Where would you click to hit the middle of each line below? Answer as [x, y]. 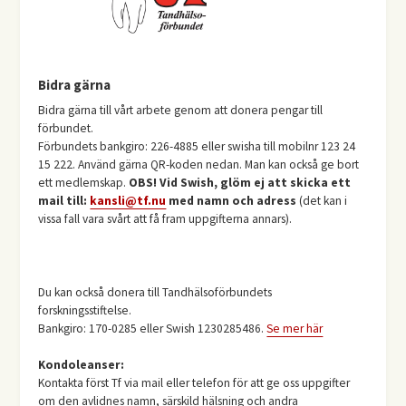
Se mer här [295, 328]
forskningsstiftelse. [85, 310]
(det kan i [322, 201]
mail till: [64, 201]
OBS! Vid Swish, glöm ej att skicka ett [240, 183]
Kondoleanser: [82, 365]
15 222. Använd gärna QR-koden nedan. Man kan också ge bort [199, 165]
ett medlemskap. [84, 183]
